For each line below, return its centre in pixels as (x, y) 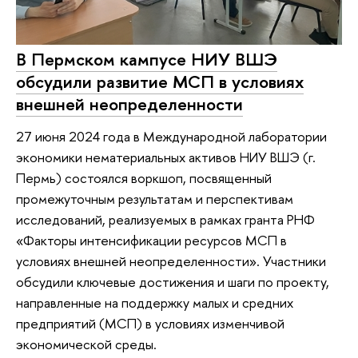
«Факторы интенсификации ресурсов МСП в (151, 240)
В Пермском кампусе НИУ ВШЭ (147, 60)
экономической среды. (86, 344)
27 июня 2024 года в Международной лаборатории (171, 136)
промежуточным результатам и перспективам (155, 198)
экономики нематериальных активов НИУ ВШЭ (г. (166, 157)
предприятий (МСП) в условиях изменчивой (150, 323)
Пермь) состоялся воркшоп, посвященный (144, 177)
